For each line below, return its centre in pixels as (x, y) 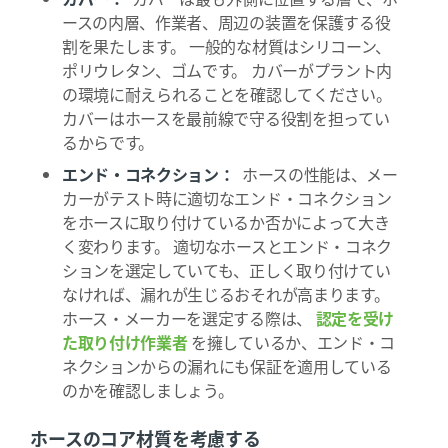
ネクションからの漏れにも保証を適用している (227, 366)
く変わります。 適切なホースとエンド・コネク (227, 246)
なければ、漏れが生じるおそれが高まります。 (226, 294)
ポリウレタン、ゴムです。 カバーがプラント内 (227, 70)
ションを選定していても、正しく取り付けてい (226, 270)
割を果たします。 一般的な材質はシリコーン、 (226, 46)
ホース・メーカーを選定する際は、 (189, 318)
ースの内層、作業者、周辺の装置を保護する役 (226, 22)
